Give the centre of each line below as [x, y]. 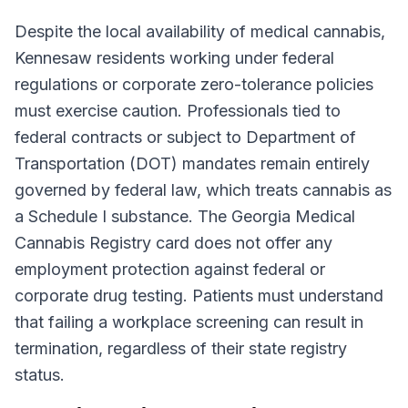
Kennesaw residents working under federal [174, 58]
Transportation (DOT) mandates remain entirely [192, 163]
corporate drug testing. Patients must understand [199, 296]
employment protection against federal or [170, 269]
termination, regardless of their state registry [181, 348]
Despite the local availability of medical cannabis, [200, 31]
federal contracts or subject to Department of [185, 137]
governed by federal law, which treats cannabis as [203, 190]
